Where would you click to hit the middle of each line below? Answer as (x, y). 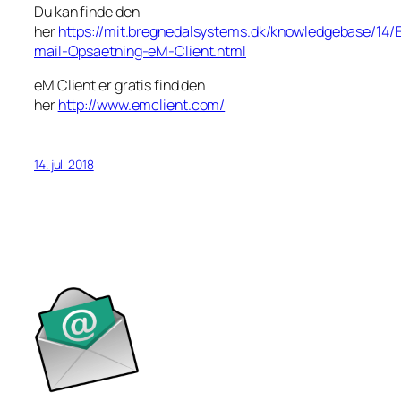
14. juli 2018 (64, 165)
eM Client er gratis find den (120, 85)
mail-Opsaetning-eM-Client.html (140, 51)
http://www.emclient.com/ (141, 104)
